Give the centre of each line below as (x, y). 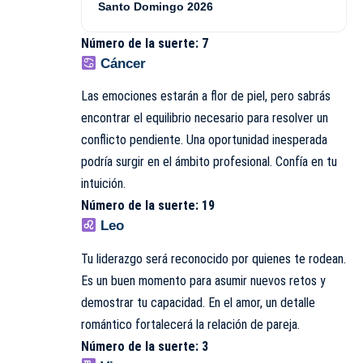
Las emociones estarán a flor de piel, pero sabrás (206, 96)
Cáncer (122, 64)
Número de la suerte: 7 (145, 44)
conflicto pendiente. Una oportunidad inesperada (204, 140)
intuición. (103, 184)
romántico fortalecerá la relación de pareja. (190, 324)
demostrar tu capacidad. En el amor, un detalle (198, 302)
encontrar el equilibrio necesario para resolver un (205, 118)
